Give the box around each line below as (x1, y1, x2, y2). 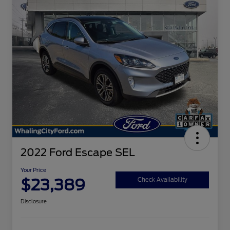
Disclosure (21, 198, 47, 205)
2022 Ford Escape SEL (21, 146, 135, 159)
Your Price (21, 167, 46, 174)
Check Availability (137, 176, 187, 183)
